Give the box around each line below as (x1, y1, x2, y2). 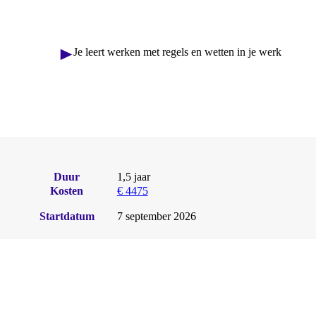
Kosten (50, 184, 84, 197)
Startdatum (39, 209, 95, 222)
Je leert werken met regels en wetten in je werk (73, 46, 281, 59)
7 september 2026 (116, 209, 196, 222)
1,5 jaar (116, 170, 150, 183)
